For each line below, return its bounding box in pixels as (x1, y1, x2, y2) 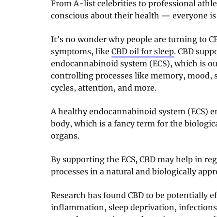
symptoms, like (51, 46, 111, 56)
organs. (51, 130, 79, 140)
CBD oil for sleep (111, 46, 174, 56)
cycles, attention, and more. (51, 82, 156, 93)
